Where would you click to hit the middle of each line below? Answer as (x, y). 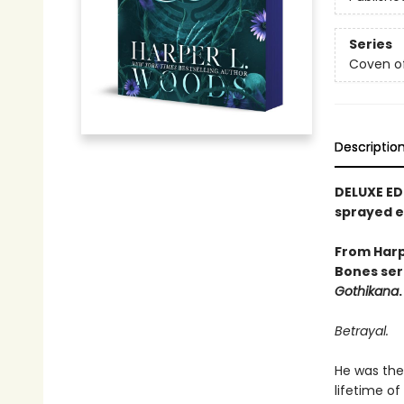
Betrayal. (361, 331)
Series (370, 45)
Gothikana (366, 291)
